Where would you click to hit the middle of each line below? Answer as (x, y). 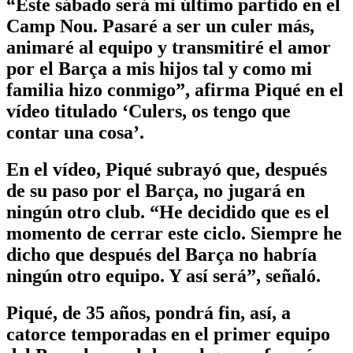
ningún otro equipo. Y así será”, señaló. (163, 276)
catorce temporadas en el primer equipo (168, 334)
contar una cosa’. (75, 133)
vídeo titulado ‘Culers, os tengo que (149, 111)
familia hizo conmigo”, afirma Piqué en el (175, 90)
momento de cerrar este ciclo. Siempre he (174, 234)
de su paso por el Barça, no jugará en (156, 191)
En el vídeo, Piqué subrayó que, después (167, 170)
